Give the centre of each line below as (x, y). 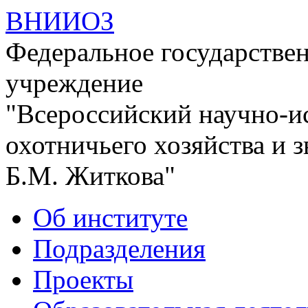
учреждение (74, 83)
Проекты (83, 279)
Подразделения (119, 249)
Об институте (110, 218)
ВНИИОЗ (60, 21)
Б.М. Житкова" (90, 176)
